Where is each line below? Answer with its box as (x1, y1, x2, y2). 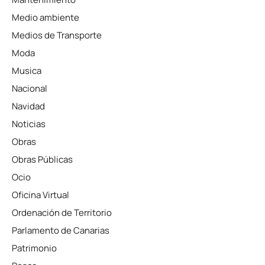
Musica (12, 64, 41, 77)
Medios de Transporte (12, 29, 102, 41)
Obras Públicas (12, 153, 73, 166)
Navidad (12, 100, 45, 112)
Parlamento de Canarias (12, 224, 109, 237)
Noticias (12, 118, 46, 130)
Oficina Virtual (12, 189, 69, 201)
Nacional (12, 82, 47, 95)
